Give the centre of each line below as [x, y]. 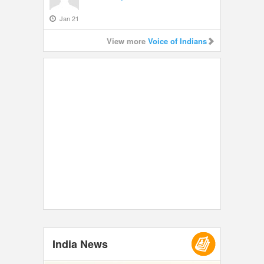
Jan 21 [67, 18]
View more [127, 41]
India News [80, 244]
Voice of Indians [177, 41]
